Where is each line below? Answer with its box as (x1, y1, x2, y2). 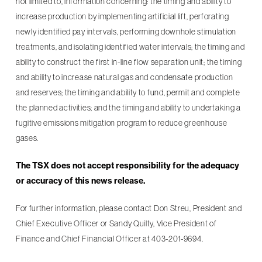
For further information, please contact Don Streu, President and (15, 204, 242, 213)
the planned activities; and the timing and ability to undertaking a (15, 103, 241, 112)
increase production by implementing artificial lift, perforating (15, 12, 229, 21)
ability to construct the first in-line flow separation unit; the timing (15, 57, 242, 67)
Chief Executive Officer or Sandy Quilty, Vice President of (15, 219, 217, 228)
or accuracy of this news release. (15, 175, 146, 186)
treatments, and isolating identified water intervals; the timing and (15, 42, 245, 51)
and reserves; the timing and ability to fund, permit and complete (15, 88, 240, 97)
